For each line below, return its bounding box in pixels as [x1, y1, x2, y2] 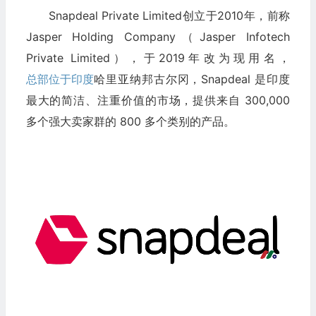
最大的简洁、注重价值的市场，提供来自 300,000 [25, 92, 290, 107]
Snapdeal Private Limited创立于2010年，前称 [48, 8, 290, 23]
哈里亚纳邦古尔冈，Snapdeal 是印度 [93, 71, 290, 86]
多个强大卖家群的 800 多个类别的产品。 [25, 114, 235, 128]
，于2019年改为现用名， [128, 50, 290, 65]
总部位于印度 [25, 71, 94, 86]
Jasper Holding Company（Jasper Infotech [25, 29, 290, 44]
